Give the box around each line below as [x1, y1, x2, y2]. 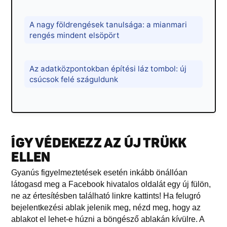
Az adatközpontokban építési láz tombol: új [29, 63, 187, 73]
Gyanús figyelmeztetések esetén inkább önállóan [11, 168, 188, 177]
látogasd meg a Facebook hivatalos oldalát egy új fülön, [11, 179, 211, 188]
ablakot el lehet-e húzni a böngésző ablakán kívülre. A [11, 214, 205, 223]
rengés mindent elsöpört [29, 30, 120, 40]
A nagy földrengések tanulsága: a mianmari [29, 19, 187, 29]
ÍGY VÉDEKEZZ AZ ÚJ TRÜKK [11, 135, 187, 151]
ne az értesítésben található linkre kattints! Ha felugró [11, 191, 201, 200]
